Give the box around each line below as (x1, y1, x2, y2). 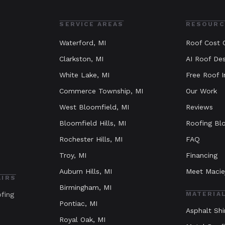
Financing (185, 151, 217, 160)
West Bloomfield (59, 103, 117, 111)
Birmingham (59, 183, 99, 192)
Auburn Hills (59, 167, 100, 176)
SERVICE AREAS (59, 21, 124, 28)
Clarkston (59, 55, 91, 63)
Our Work (185, 87, 217, 95)
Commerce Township (59, 87, 131, 95)
